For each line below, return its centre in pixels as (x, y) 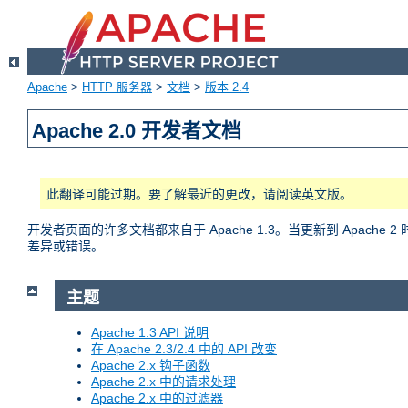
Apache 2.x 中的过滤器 (157, 398)
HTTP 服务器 (117, 87)
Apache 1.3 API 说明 (150, 332)
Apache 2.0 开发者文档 (137, 131)
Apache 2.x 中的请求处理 (163, 381)
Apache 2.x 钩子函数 (151, 365)
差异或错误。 (66, 246)
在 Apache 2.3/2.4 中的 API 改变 (184, 348)
